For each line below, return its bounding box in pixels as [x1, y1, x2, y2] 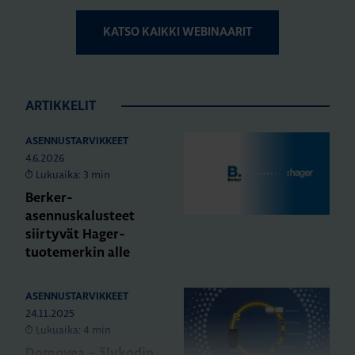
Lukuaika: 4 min [36, 323, 112, 336]
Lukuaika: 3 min [36, 168, 111, 181]
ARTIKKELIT [25, 100, 96, 113]
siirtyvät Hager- [25, 228, 125, 241]
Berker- [25, 192, 73, 204]
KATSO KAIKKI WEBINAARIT [103, 26, 252, 38]
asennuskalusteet [25, 210, 135, 223]
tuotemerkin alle [25, 246, 130, 259]
